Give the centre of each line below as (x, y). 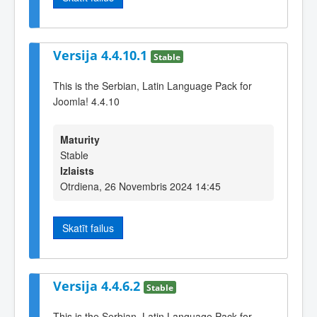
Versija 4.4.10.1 (102, 56)
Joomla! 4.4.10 (86, 101)
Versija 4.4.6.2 (98, 286)
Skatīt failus (88, 228)
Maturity (80, 140)
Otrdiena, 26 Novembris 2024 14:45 (140, 186)
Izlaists (77, 171)
